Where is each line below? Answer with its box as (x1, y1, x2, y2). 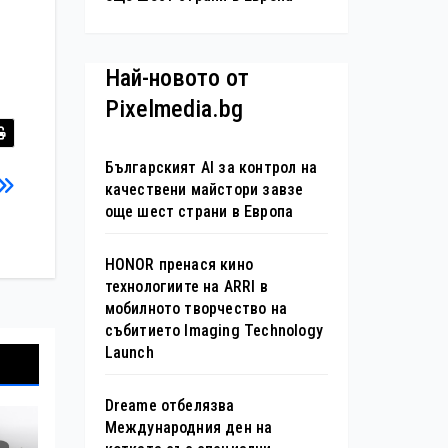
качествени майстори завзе (104, 180, 304, 200)
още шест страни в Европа (104, 202, 294, 222)
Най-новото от (104, 63, 249, 92)
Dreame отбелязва (104, 396, 235, 416)
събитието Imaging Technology (104, 321, 324, 341)
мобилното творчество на (104, 299, 288, 319)
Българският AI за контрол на (104, 158, 318, 178)
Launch (104, 343, 154, 363)
